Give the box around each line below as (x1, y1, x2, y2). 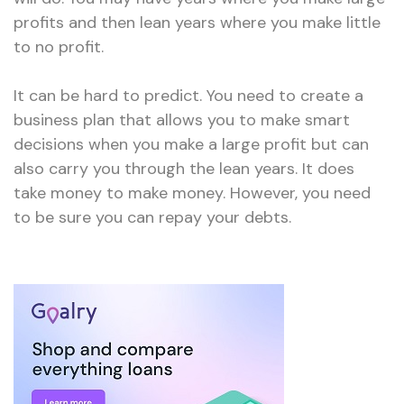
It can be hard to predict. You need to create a (14, 85, 363, 107)
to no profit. (14, 36, 104, 59)
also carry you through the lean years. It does (14, 158, 354, 180)
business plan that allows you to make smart (14, 109, 350, 132)
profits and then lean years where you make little (14, 12, 381, 34)
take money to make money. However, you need (14, 182, 371, 205)
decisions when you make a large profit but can (14, 133, 369, 156)
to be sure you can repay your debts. (14, 207, 291, 229)
